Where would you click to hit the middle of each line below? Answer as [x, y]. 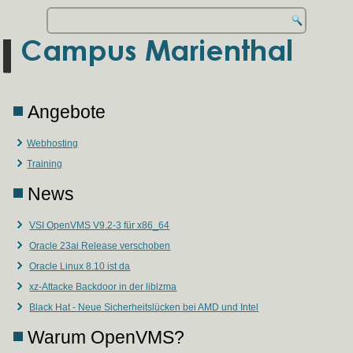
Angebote [67, 112]
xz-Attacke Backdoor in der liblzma [103, 287]
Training [45, 164]
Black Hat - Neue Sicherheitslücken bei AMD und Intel [144, 307]
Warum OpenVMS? [106, 337]
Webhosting [53, 143]
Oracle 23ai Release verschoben [100, 246]
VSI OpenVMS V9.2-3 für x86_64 [100, 225]
